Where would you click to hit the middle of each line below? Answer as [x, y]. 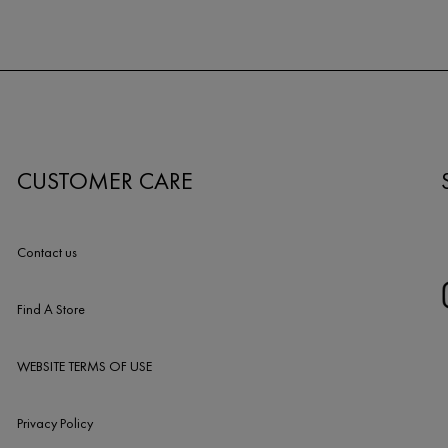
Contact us [46, 251]
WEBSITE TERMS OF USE [84, 365]
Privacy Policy [54, 422]
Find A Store [50, 308]
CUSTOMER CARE [104, 180]
